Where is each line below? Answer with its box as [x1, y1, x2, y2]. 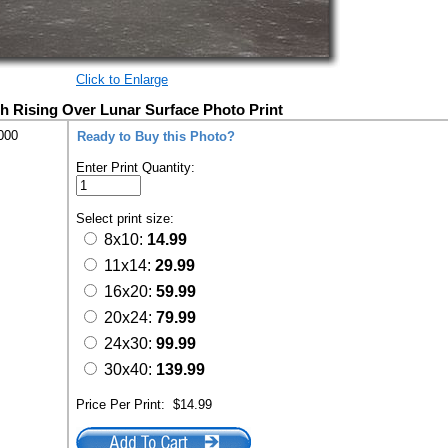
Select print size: [76, 211, 178, 226]
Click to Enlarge [76, 72, 168, 87]
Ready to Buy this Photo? [77, 129, 235, 144]
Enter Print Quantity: [76, 160, 195, 175]
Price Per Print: [76, 397, 173, 412]
